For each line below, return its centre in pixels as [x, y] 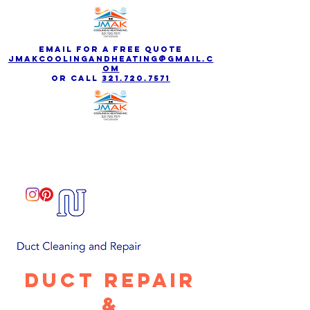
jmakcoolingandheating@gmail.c [111, 59]
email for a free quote [111, 49]
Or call [76, 78]
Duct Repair [111, 280]
